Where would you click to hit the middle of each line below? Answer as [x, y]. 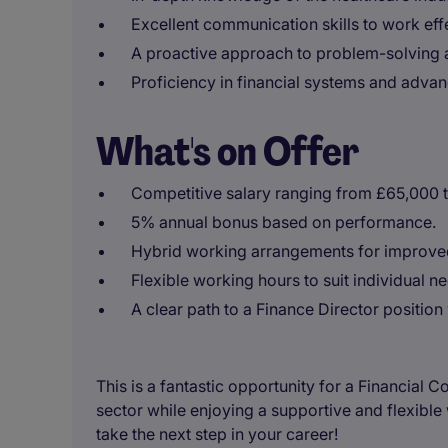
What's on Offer [227, 151]
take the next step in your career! [217, 434]
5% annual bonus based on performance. [283, 222]
